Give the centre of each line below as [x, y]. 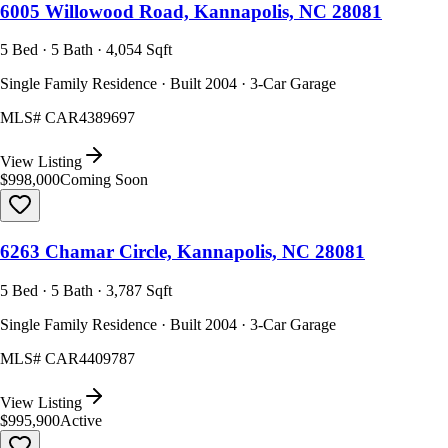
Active [81, 420]
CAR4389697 [90, 118]
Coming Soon [104, 180]
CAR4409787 [90, 358]
